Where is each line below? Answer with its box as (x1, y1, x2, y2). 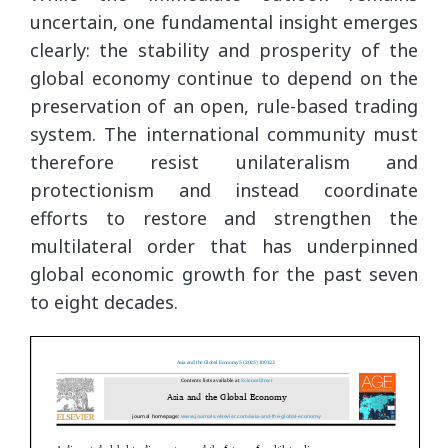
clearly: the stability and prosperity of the (30, 37, 418, 62)
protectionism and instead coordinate (30, 177, 418, 202)
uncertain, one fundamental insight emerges (30, 9, 418, 34)
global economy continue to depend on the (30, 65, 418, 90)
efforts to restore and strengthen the (30, 205, 418, 230)
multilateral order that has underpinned (30, 233, 418, 258)
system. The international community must (30, 121, 418, 146)
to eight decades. (30, 289, 178, 314)
